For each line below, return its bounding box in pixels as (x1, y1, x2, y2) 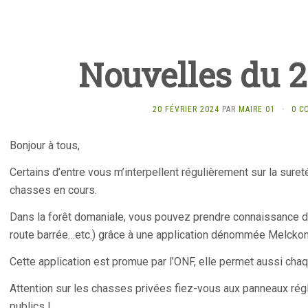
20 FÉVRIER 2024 (152, 104, 219, 114)
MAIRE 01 (238, 104, 275, 114)
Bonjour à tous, (10, 139, 80, 152)
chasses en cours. (10, 184, 97, 197)
